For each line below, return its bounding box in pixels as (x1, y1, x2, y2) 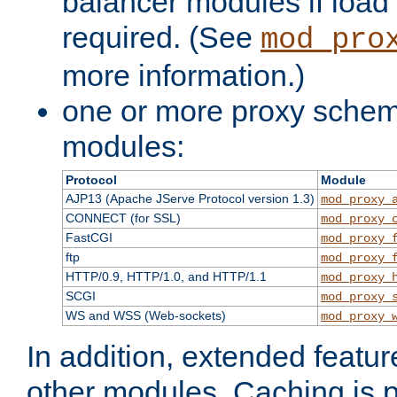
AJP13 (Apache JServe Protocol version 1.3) (65, 191, 315, 206)
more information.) (62, 58, 305, 93)
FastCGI (65, 230, 113, 245)
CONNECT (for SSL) (65, 211, 181, 226)
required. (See (62, 20, 261, 55)
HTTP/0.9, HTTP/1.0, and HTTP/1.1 (65, 269, 267, 284)
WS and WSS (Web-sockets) (65, 308, 226, 323)
